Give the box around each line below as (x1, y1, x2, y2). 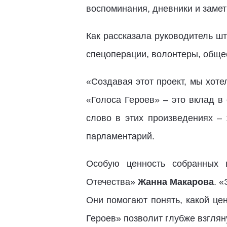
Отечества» (86, 177, 138, 187)
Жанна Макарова (137, 177, 214, 187)
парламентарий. (86, 131, 155, 141)
